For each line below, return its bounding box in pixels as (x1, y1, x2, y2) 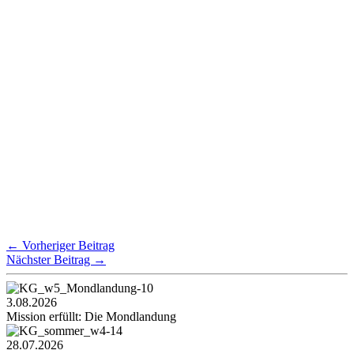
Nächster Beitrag (6, 252, 93, 266)
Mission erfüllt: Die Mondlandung (6, 309, 176, 323)
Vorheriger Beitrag (19, 238, 115, 252)
